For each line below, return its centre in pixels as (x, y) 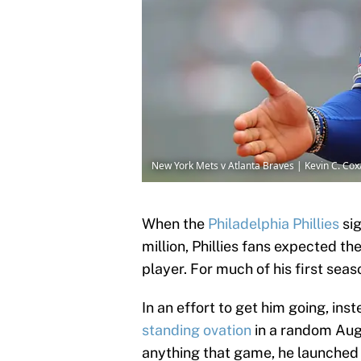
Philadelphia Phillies (272, 224)
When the (173, 224)
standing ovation (198, 330)
